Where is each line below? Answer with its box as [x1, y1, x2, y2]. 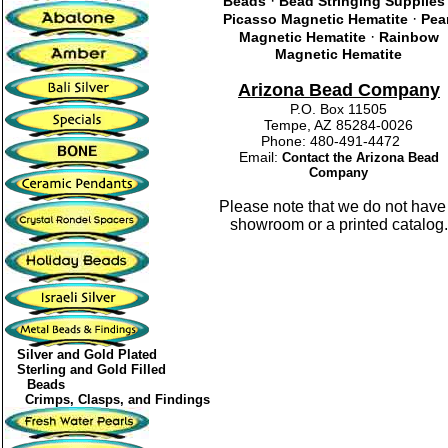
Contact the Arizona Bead [281, 150, 439, 165]
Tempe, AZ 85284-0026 [264, 117, 414, 133]
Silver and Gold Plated [17, 347, 157, 362]
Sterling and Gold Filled [17, 362, 166, 377]
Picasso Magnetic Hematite [222, 11, 408, 27]
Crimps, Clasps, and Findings [25, 392, 210, 407]
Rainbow [378, 29, 439, 45]
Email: [238, 149, 282, 165]
